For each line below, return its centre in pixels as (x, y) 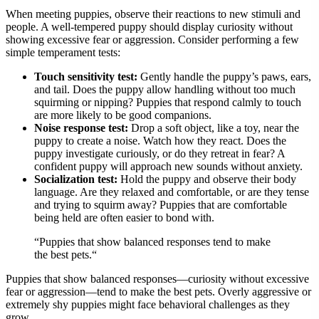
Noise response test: (81, 127)
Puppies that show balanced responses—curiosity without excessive (157, 278)
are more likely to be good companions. (123, 115)
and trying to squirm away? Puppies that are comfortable (161, 204)
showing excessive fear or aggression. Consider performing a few (152, 39)
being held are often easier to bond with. (124, 217)
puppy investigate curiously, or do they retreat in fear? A (159, 153)
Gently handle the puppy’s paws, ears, (224, 76)
